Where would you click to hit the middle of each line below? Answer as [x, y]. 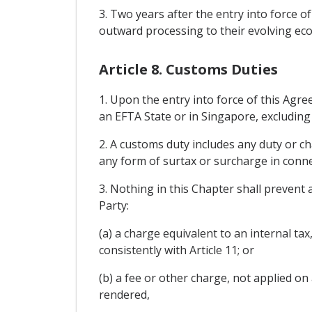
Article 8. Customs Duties [188, 69]
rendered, [124, 294]
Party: [114, 205]
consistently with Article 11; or [176, 250]
